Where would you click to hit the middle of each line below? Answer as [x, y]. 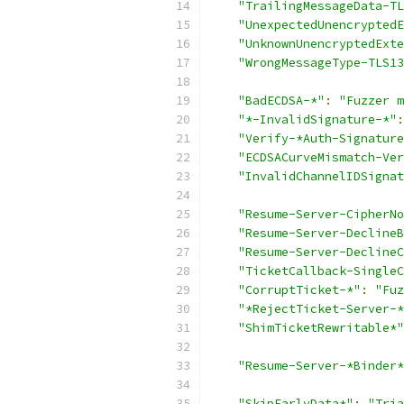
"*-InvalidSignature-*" [317, 119]
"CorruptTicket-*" [299, 290]
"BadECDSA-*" [281, 101]
